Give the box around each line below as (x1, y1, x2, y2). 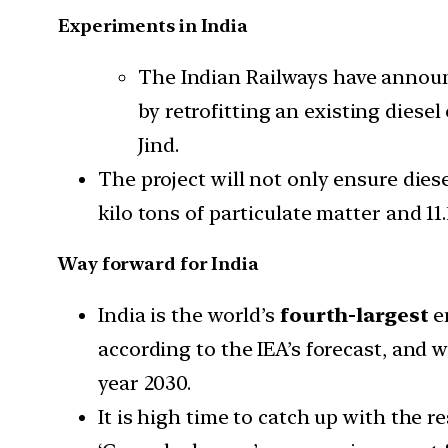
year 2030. (98, 371, 192, 396)
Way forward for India (58, 253, 259, 275)
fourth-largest (279, 303, 429, 328)
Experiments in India (58, 15, 248, 37)
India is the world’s (98, 303, 280, 328)
